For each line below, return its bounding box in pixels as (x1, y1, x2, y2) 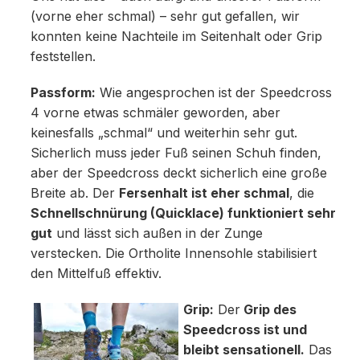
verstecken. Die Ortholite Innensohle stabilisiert (30, 246, 317, 262)
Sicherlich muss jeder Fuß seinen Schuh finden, (30, 145, 321, 162)
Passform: (30, 85, 96, 101)
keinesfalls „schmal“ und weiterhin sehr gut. (30, 125, 297, 141)
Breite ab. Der (30, 186, 119, 202)
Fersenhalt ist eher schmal (118, 186, 289, 202)
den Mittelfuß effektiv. (30, 266, 162, 282)
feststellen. (30, 49, 96, 65)
